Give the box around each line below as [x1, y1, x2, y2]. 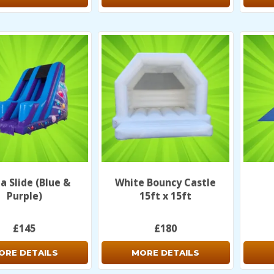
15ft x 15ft [139, 188, 192, 202]
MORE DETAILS [131, 247, 200, 257]
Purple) [6, 188, 42, 202]
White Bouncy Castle [115, 175, 217, 189]
